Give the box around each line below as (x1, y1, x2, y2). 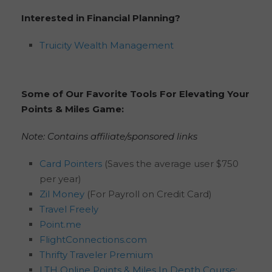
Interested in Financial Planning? (21, 12, 180, 24)
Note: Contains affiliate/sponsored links (21, 131, 197, 143)
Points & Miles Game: (21, 103, 124, 115)
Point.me (39, 219, 81, 231)
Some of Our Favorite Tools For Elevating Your (21, 88, 250, 100)
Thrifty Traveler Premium (39, 249, 153, 261)
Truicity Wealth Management (39, 39, 174, 52)
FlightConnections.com (39, 234, 147, 246)
